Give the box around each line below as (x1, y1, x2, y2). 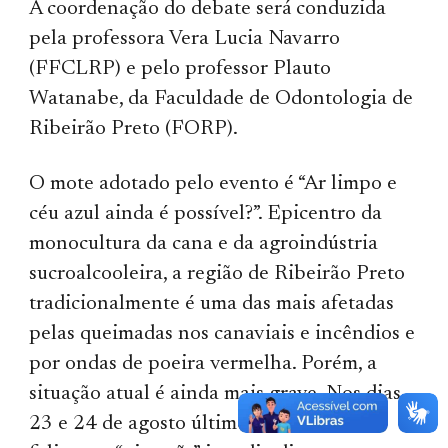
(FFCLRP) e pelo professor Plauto (29, 58, 332, 80)
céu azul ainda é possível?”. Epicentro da (29, 203, 383, 225)
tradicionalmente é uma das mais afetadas (29, 293, 395, 315)
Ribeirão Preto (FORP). (29, 118, 239, 140)
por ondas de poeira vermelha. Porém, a (29, 353, 378, 375)
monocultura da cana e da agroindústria (29, 233, 379, 255)
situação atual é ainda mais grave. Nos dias (29, 383, 402, 405)
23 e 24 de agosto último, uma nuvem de (29, 413, 385, 435)
